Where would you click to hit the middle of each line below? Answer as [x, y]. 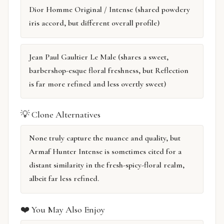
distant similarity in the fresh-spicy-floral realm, [107, 165]
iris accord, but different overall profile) [94, 23]
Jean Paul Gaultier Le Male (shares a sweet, [99, 57]
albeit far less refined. [64, 179]
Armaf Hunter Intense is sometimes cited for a [105, 152]
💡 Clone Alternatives [60, 115]
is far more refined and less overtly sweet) [97, 84]
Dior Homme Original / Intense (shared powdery [109, 10]
